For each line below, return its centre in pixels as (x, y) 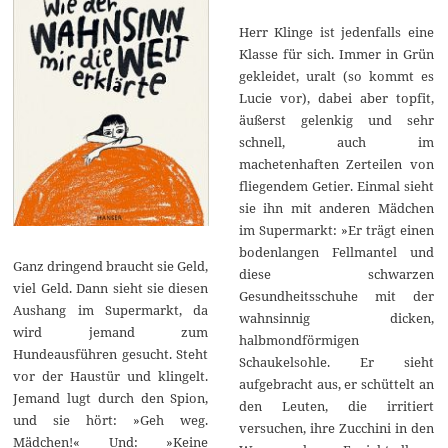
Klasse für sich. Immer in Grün (336, 53)
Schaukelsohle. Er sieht (336, 361)
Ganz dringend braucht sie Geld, (111, 266)
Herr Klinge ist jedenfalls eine (336, 31)
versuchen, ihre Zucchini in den (336, 427)
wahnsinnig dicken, (336, 317)
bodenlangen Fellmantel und (336, 251)
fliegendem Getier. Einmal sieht (336, 185)
